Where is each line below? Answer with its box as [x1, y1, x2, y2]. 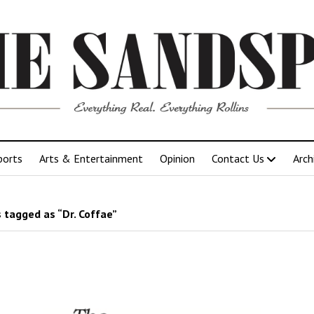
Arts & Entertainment [39, 151, 143, 165]
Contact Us [212, 151, 264, 165]
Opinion [160, 151, 195, 165]
